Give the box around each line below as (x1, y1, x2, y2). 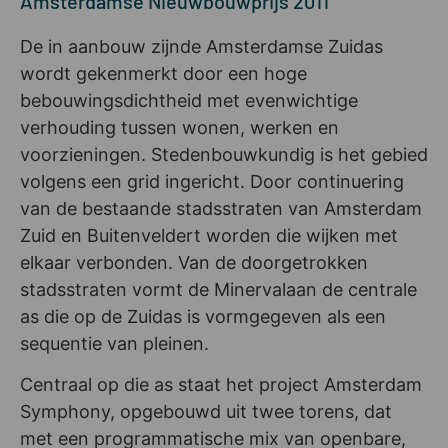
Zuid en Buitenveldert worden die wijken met (20, 224, 398, 246)
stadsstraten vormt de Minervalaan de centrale (20, 278, 417, 300)
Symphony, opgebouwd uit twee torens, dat (20, 400, 392, 422)
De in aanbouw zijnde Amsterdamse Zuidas (20, 35, 383, 57)
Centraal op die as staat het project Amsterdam (20, 373, 422, 395)
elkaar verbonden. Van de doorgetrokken (20, 251, 368, 273)
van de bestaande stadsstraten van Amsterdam (20, 197, 422, 219)
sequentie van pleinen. (20, 332, 209, 354)
